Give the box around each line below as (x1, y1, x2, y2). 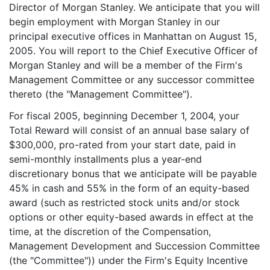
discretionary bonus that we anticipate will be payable (9, 168, 257, 180)
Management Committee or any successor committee (9, 74, 254, 86)
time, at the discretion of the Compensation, (9, 225, 211, 237)
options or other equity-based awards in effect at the (9, 211, 253, 223)
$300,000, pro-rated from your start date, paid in (9, 139, 236, 151)
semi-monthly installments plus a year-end (9, 153, 202, 165)
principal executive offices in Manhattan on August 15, (9, 30, 257, 42)
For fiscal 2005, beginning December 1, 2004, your (9, 110, 239, 122)
